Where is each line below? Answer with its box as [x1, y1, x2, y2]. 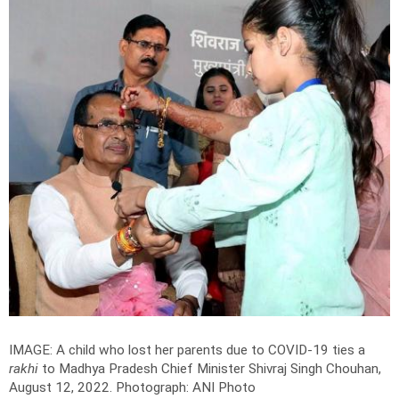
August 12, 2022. [9, 379, 116, 395]
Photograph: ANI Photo [116, 379, 256, 395]
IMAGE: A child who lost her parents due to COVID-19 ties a [9, 341, 365, 358]
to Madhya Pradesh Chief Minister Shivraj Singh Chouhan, [38, 360, 381, 377]
